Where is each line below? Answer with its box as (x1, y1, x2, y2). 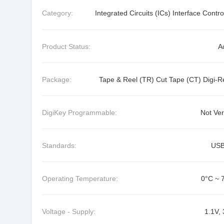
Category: (42, 9, 73, 17)
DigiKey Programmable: (42, 108, 117, 116)
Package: (42, 75, 71, 83)
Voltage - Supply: (42, 207, 95, 215)
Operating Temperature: (42, 174, 118, 182)
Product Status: (42, 42, 90, 50)
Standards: (42, 141, 76, 149)
